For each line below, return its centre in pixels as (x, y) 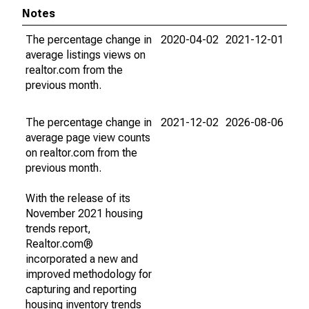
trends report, (58, 229)
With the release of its (78, 198)
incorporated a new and (82, 259)
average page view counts (88, 138)
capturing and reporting (81, 289)
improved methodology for (89, 274)
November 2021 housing (84, 213)
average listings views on (86, 55)
